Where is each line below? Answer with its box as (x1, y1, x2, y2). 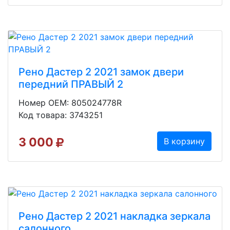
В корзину (164, 136, 205, 146)
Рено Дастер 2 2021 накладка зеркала (18, 210, 210, 223)
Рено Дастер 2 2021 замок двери (18, 65, 184, 78)
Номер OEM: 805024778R (18, 97, 122, 108)
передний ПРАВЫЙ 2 (18, 78, 123, 90)
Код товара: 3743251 (18, 109, 103, 120)
